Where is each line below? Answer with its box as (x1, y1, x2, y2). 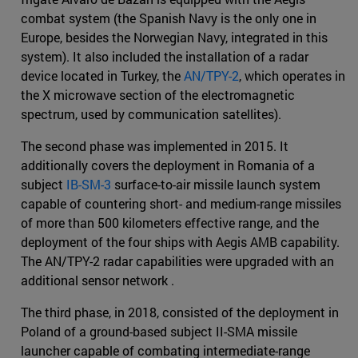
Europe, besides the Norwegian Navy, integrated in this (21, 28, 328, 46)
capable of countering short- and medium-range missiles (21, 194, 341, 212)
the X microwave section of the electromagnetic (21, 86, 295, 103)
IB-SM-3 (66, 175, 111, 193)
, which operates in (239, 66, 345, 84)
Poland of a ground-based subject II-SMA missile (21, 322, 297, 340)
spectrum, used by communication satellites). (21, 105, 281, 122)
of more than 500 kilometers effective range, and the (21, 213, 319, 231)
